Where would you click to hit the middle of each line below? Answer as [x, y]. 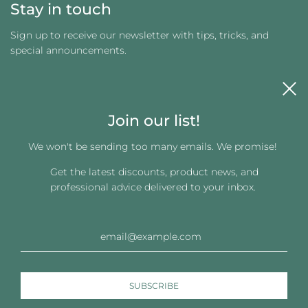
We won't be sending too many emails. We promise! [154, 146]
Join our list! [154, 121]
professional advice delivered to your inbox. [154, 187]
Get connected [67, 187]
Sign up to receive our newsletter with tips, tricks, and [140, 35]
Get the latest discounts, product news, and [154, 172]
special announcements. [68, 50]
